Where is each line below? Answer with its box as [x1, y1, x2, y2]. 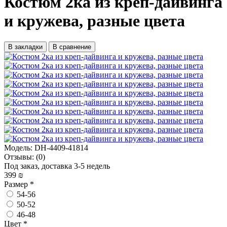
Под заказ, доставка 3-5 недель [4, 161, 110, 170]
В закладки [8, 43, 43, 51]
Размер [4, 179, 30, 188]
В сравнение [53, 43, 91, 51]
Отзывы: [4, 152, 34, 161]
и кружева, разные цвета [4, 12, 185, 30]
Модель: [4, 143, 32, 152]
